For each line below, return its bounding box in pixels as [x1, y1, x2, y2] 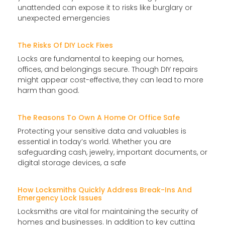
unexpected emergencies [18, 13, 110, 23]
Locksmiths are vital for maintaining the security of [18, 206, 198, 216]
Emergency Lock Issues [18, 192, 102, 203]
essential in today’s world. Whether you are [18, 136, 171, 147]
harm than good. [18, 85, 79, 95]
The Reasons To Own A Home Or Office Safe [18, 112, 180, 123]
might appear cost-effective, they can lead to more [18, 74, 203, 85]
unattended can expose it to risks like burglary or [18, 2, 192, 13]
